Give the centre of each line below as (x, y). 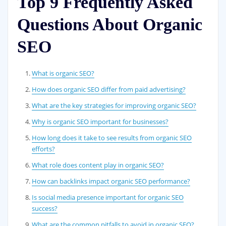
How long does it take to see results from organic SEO (112, 137)
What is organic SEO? (63, 73)
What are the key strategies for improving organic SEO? (114, 105)
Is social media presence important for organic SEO (108, 197)
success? (45, 208)
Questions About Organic (109, 25)
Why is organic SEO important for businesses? (100, 121)
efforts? (44, 149)
